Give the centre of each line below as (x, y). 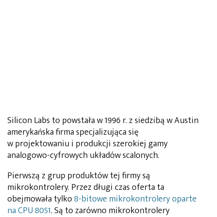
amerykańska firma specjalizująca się (73, 132)
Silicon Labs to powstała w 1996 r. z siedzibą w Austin (103, 121)
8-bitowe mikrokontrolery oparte (135, 199)
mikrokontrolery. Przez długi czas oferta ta (86, 188)
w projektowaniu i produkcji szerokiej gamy (87, 144)
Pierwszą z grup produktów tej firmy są (79, 176)
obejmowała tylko (41, 199)
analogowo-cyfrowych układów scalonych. (83, 156)
